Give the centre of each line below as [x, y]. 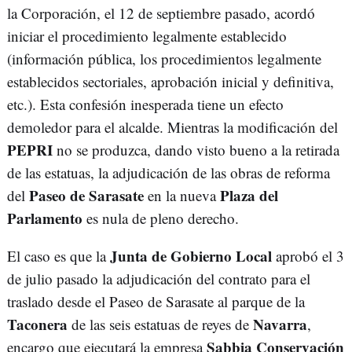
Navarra [280, 324]
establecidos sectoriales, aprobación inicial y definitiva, [170, 82]
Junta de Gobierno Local [191, 256]
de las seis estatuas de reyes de [160, 324]
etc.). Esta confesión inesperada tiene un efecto [145, 104]
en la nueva [182, 196]
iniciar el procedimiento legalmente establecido [147, 36]
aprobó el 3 [308, 256]
